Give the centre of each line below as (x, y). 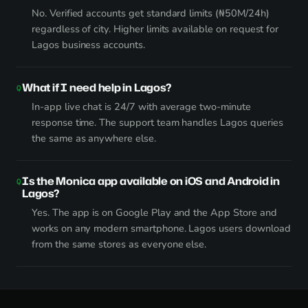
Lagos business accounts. (88, 45)
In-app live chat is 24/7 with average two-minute (141, 107)
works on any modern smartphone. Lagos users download (161, 228)
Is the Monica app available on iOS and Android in (151, 181)
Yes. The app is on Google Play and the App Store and (154, 212)
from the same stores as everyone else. (119, 244)
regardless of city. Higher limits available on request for (155, 29)
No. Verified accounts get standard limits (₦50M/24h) (151, 13)
